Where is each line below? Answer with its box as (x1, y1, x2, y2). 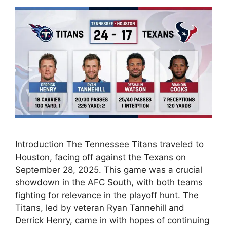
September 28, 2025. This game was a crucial (15, 165, 202, 175)
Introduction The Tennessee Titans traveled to (15, 139, 204, 150)
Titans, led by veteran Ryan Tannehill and (15, 203, 184, 213)
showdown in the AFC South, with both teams (15, 177, 203, 188)
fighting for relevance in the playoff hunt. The (15, 190, 199, 201)
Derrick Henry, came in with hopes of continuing (15, 215, 209, 226)
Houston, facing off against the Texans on (15, 152, 186, 163)
